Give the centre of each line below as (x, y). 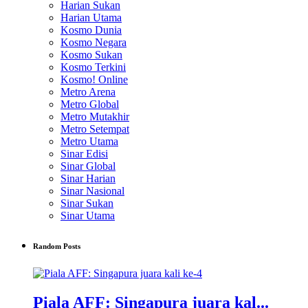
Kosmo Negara (93, 42)
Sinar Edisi (84, 153)
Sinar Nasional (92, 190)
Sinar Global (88, 166)
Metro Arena (88, 91)
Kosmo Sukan (91, 54)
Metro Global (90, 104)
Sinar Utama (88, 215)
